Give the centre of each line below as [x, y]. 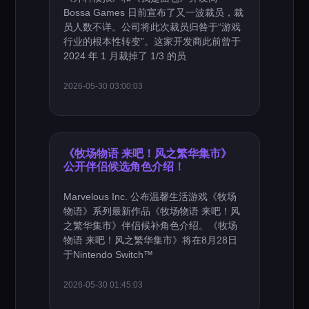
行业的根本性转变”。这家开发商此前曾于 [152, 41]
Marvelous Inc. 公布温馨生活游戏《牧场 [150, 197]
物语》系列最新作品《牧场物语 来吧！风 [152, 211]
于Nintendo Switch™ [109, 255]
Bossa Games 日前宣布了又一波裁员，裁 [154, 12]
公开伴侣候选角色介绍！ [124, 166]
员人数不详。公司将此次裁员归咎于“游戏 [152, 27]
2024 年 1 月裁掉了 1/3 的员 [125, 56]
